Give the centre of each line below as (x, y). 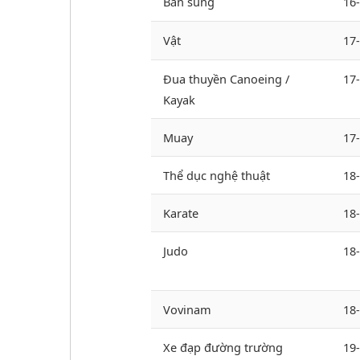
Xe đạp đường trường (223, 348)
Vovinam (187, 310)
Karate (181, 213)
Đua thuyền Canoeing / (226, 79)
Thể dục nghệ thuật (217, 176)
